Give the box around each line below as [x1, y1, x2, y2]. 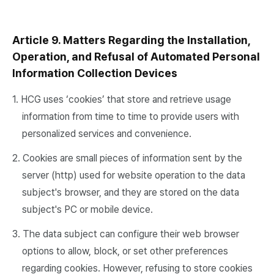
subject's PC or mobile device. [22, 204, 153, 215]
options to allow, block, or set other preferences [22, 245, 228, 257]
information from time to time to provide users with [22, 111, 239, 122]
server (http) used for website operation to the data [22, 169, 245, 181]
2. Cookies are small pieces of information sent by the [12, 152, 242, 164]
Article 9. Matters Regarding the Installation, [12, 34, 250, 46]
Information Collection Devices [12, 67, 177, 80]
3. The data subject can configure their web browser [12, 228, 239, 240]
